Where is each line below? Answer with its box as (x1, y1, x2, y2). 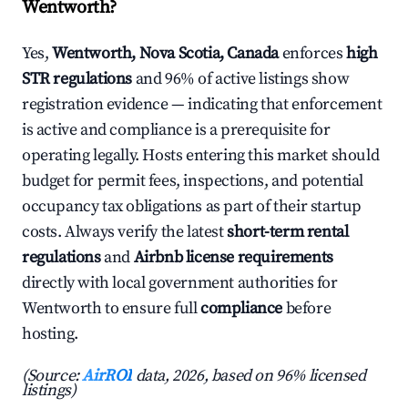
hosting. (22, 323, 78, 345)
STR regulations (22, 68, 132, 90)
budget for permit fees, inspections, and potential (22, 170, 364, 192)
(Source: (22, 365, 83, 387)
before (282, 298, 331, 320)
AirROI (82, 365, 133, 387)
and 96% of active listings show (132, 68, 350, 90)
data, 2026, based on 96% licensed (132, 365, 366, 387)
